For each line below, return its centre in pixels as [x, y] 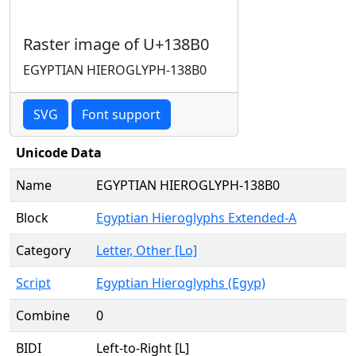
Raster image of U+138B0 [116, 44]
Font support [121, 114]
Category [43, 250]
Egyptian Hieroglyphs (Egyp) [181, 283]
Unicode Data [59, 153]
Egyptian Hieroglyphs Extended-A [196, 218]
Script [33, 283]
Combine [43, 315]
